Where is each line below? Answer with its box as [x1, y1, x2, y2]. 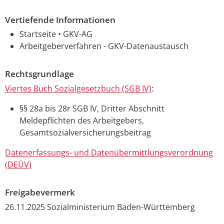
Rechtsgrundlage [5, 68, 74, 80]
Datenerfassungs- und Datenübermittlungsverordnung [5, 147, 213, 158]
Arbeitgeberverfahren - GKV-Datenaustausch [19, 40, 188, 52]
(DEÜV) [5, 159, 31, 170]
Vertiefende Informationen [5, 13, 115, 25]
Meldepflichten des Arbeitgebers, [19, 115, 144, 126]
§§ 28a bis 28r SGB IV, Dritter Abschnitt [19, 103, 164, 114]
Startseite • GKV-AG [19, 28, 92, 40]
